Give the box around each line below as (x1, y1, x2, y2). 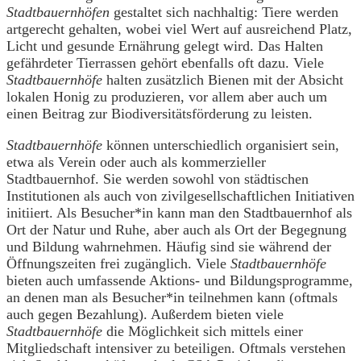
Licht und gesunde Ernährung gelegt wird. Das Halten (6, 38, 323, 54)
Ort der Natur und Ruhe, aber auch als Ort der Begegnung (6, 222, 346, 238)
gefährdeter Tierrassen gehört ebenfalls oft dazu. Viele (6, 55, 324, 71)
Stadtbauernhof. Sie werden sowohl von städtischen (6, 171, 309, 187)
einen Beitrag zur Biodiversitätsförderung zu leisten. (6, 106, 317, 122)
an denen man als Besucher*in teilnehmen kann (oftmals (6, 289, 338, 305)
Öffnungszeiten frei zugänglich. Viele (6, 255, 230, 272)
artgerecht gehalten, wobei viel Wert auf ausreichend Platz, (6, 21, 352, 37)
